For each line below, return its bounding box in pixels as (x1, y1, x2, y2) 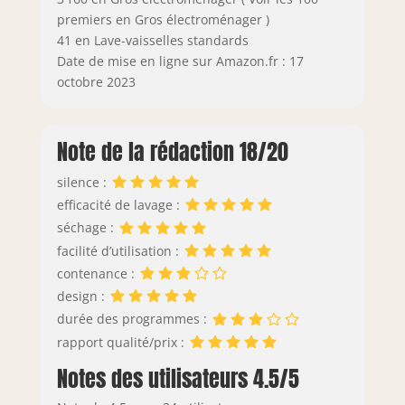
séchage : (56, 219, 118, 237)
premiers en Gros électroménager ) (56, 11, 269, 29)
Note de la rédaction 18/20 (56, 135, 288, 168)
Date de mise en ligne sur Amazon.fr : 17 (56, 52, 304, 71)
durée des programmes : (56, 310, 211, 328)
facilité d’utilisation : (56, 241, 183, 259)
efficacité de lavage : (56, 196, 184, 214)
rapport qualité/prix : (56, 333, 188, 351)
